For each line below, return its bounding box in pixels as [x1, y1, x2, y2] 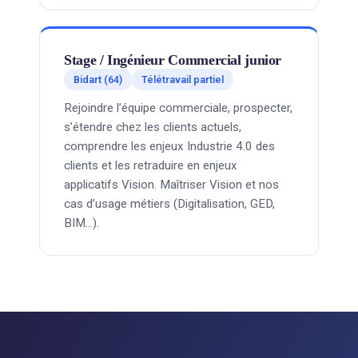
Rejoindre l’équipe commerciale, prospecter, [64, 101, 292, 115]
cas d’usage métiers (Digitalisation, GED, [64, 197, 275, 211]
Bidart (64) [74, 74, 122, 86]
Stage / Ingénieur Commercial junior [64, 52, 282, 68]
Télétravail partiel [141, 74, 224, 86]
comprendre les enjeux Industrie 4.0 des [64, 139, 275, 153]
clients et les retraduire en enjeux [64, 158, 237, 173]
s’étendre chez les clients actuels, [64, 120, 241, 134]
